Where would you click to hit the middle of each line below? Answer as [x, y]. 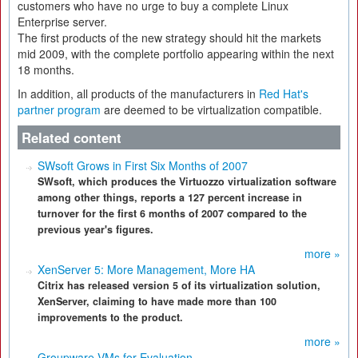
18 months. [46, 70]
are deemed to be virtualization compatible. [211, 109]
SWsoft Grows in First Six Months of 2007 [143, 165]
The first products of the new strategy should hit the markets [169, 38]
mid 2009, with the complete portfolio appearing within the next [176, 54]
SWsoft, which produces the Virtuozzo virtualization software [187, 181]
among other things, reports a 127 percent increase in [170, 197]
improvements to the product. [110, 317]
